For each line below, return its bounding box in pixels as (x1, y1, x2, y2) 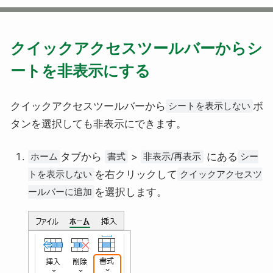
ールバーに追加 (28, 186, 93, 197)
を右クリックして (94, 168, 178, 180)
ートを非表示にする (10, 62, 151, 80)
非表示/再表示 (143, 151, 202, 162)
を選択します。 (94, 185, 168, 198)
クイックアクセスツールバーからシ (10, 39, 263, 58)
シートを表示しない (168, 101, 250, 112)
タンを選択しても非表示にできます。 (10, 118, 186, 130)
